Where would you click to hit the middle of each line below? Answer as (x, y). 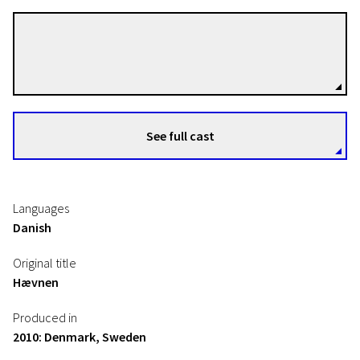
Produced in (45, 317)
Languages (41, 208)
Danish (32, 227)
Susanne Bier (148, 44)
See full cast (180, 136)
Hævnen (36, 282)
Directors (131, 61)
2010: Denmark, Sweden (80, 337)
